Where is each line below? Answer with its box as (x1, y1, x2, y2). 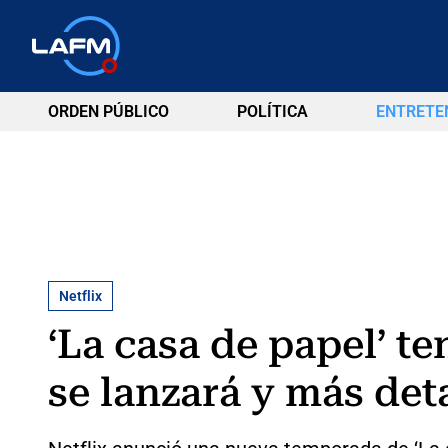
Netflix (59, 287, 102, 304)
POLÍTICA (236, 102, 308, 121)
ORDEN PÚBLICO (48, 102, 169, 121)
